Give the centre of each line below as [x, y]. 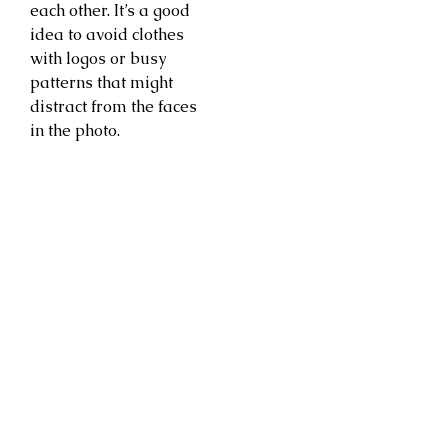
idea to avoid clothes [107, 34]
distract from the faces [113, 106]
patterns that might [101, 82]
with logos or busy [98, 58]
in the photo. [75, 130]
